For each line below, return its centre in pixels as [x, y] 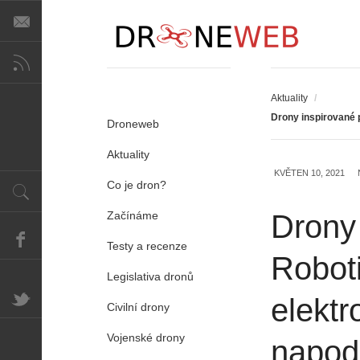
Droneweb [133, 124]
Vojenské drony [146, 337]
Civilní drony [138, 307]
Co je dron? [137, 185]
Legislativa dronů [150, 276]
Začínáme [133, 215]
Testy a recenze [147, 246]
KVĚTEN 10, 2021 [309, 173]
